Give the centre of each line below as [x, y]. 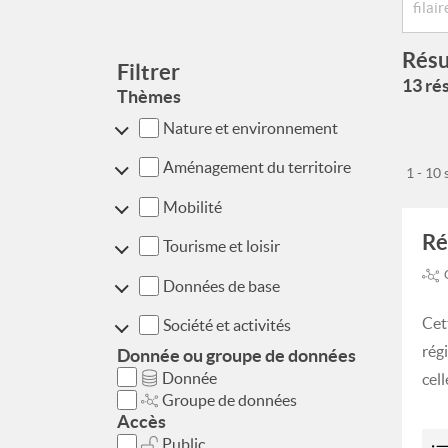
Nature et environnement [250, 127]
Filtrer [148, 71]
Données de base [221, 285]
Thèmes [149, 96]
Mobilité [192, 206]
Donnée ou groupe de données [236, 355]
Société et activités [226, 325]
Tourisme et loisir [221, 246]
